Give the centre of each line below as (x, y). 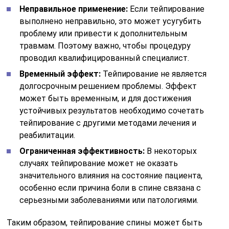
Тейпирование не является (154, 74)
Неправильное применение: (74, 9)
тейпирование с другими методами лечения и (108, 123)
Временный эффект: (60, 74)
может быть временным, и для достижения (106, 99)
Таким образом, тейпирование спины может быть (105, 223)
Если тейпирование (166, 9)
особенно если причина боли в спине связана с (110, 188)
